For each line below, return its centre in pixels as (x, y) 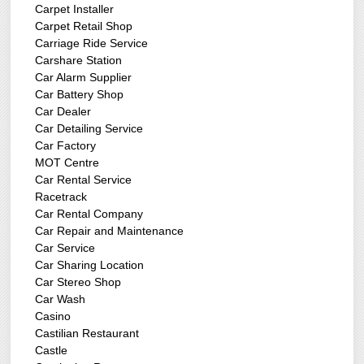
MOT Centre (67, 163)
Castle (52, 351)
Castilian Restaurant (87, 334)
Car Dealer (63, 112)
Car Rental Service (84, 180)
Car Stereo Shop (78, 282)
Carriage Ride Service (92, 43)
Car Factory (66, 146)
